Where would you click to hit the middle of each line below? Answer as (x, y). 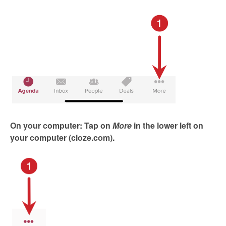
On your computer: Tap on (61, 125)
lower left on (179, 125)
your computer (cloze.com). (63, 137)
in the (143, 125)
